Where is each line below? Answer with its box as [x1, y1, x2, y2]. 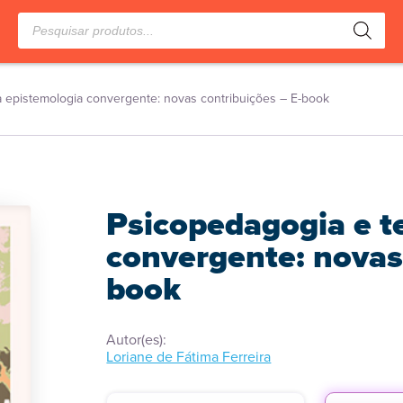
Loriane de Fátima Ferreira [106, 346, 272, 367]
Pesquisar [17, 9, 77, 30]
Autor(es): [106, 329, 167, 350]
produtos [17, 25, 73, 46]
